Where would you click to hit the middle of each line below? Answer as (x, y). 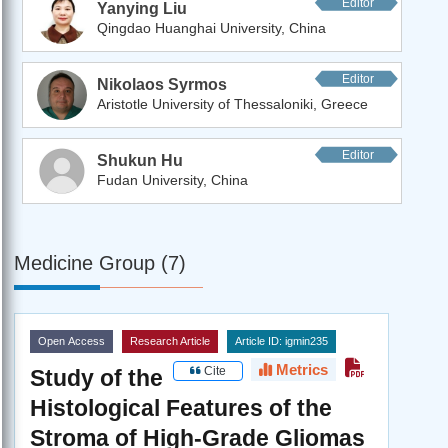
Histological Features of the (181, 407)
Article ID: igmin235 (281, 340)
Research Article (170, 340)
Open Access (71, 340)
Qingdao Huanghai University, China (211, 27)
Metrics (299, 369)
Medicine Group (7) (100, 262)
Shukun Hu (140, 160)
